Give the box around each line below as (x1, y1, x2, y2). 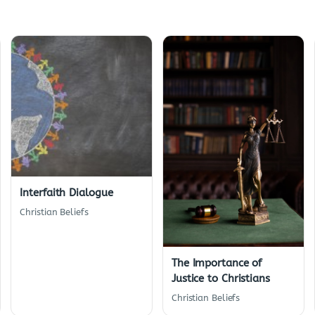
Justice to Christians (171, 271, 270, 285)
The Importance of (171, 256, 262, 269)
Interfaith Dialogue (20, 186, 113, 200)
